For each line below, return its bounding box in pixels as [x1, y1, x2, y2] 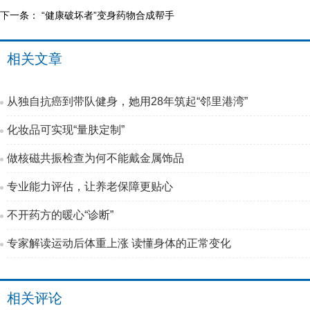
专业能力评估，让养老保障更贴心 [7, 181, 173, 192]
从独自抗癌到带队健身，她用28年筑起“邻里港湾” [7, 95, 248, 107]
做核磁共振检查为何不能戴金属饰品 [7, 152, 184, 164]
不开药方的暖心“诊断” [7, 209, 113, 221]
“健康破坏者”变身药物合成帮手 [42, 10, 174, 21]
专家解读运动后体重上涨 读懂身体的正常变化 [7, 237, 231, 249]
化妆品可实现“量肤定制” [7, 124, 125, 136]
